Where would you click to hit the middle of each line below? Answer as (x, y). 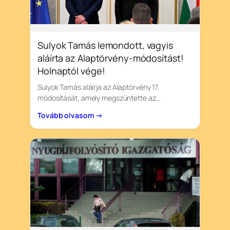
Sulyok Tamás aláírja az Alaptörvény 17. (99, 87)
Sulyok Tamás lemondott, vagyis (105, 45)
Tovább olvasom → (70, 115)
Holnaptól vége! (71, 71)
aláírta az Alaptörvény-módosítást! (111, 58)
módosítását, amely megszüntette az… (99, 98)
